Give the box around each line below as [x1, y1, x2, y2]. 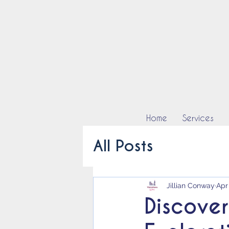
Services [182, 113, 214, 123]
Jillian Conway [167, 181, 215, 190]
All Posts [93, 136, 153, 156]
